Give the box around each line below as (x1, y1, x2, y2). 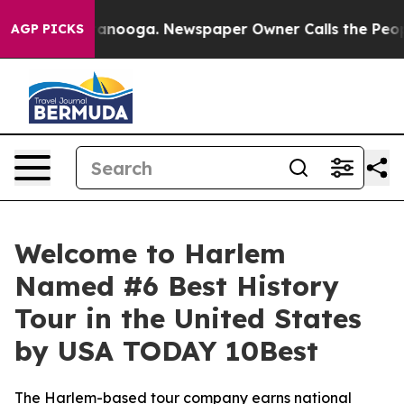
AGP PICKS (11, 21, 84, 37)
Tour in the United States (14, 301, 362, 335)
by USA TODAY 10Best (14, 334, 318, 368)
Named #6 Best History (14, 269, 339, 303)
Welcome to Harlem (14, 236, 286, 271)
